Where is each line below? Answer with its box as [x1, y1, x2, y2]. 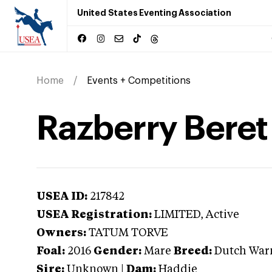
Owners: [36, 228, 86, 239]
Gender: [93, 246, 141, 257]
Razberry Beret [36, 112, 268, 146]
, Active [200, 209, 239, 220]
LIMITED [154, 209, 200, 220]
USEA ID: [36, 191, 87, 202]
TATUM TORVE [89, 228, 168, 239]
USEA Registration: [36, 209, 152, 220]
